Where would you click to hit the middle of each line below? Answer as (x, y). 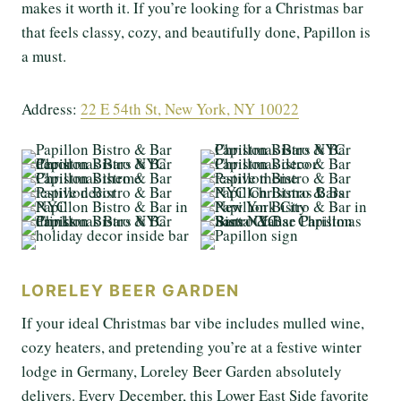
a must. (44, 55)
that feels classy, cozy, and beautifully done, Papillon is (196, 31)
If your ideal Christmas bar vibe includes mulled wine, (193, 322)
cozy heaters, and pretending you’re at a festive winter (192, 346)
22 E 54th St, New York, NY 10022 (190, 108)
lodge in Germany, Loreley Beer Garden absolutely (182, 371)
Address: (51, 108)
